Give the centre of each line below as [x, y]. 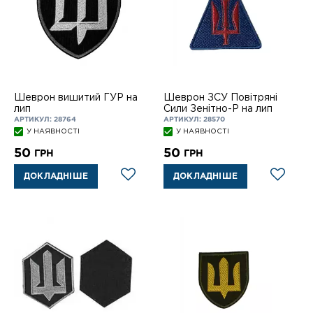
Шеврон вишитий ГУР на [76, 97]
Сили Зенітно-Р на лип [218, 109]
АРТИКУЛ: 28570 [194, 119]
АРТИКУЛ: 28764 [45, 119]
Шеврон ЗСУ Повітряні [220, 97]
